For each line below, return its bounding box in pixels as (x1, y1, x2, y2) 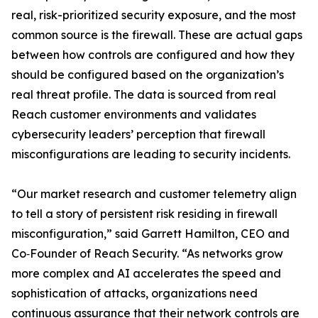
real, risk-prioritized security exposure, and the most (11, 8, 296, 22)
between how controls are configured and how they (11, 48, 295, 62)
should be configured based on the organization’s (11, 67, 284, 82)
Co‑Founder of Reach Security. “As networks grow (11, 246, 283, 261)
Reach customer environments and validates (11, 107, 256, 121)
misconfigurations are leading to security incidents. (11, 147, 290, 161)
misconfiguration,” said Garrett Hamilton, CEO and (11, 226, 290, 241)
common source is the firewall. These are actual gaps (11, 28, 302, 42)
